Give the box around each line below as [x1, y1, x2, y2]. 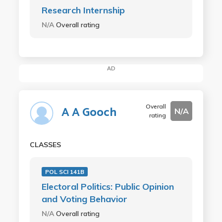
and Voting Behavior [41, 193, 127, 205]
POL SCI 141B [45, 167, 84, 175]
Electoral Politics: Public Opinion [41, 180, 174, 192]
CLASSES [29, 140, 61, 149]
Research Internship [41, 4, 125, 16]
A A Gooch [61, 103, 116, 122]
